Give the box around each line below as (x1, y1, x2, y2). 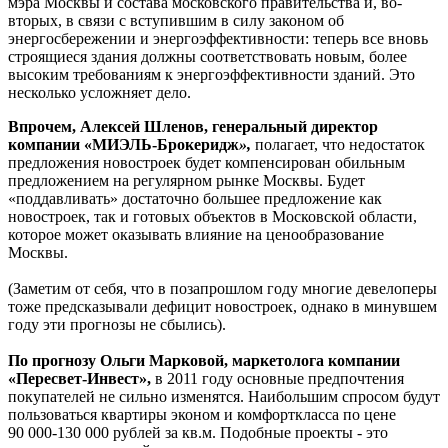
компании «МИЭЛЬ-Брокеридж (8, 135, 239, 153)
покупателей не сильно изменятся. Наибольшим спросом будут (8, 387, 440, 405)
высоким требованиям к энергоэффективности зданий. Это (8, 65, 415, 83)
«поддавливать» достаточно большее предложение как (8, 189, 382, 207)
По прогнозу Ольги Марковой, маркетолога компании (8, 351, 400, 369)
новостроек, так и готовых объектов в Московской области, (8, 207, 417, 225)
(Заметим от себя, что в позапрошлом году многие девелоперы (8, 279, 437, 297)
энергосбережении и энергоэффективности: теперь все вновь (8, 29, 428, 47)
